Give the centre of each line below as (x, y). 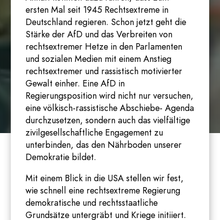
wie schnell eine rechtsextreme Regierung (103, 191)
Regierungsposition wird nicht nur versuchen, (110, 96)
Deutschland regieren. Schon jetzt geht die (106, 22)
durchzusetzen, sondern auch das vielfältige (108, 120)
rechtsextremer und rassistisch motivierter (104, 71)
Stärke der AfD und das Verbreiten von (99, 34)
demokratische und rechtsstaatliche (92, 203)
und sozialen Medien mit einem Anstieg (99, 59)
